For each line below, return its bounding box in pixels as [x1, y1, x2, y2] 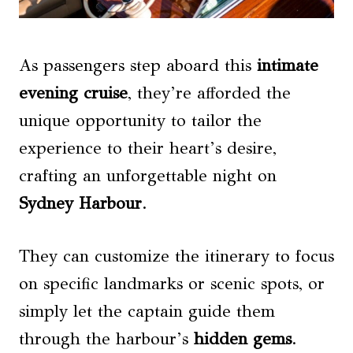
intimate [257, 55, 318, 76]
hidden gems [194, 329, 292, 350]
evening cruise [19, 83, 128, 104]
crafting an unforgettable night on [19, 165, 277, 187]
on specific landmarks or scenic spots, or [19, 273, 325, 295]
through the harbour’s [19, 329, 194, 350]
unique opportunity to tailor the [19, 110, 262, 132]
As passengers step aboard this [19, 55, 257, 76]
